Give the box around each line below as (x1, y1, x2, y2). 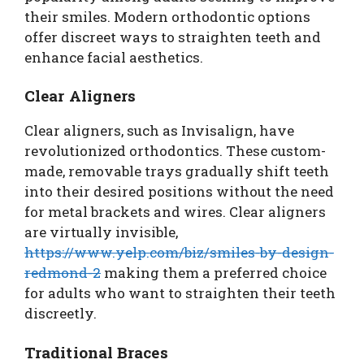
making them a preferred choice (101, 263, 327, 283)
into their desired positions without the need (24, 182, 334, 201)
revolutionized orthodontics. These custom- (24, 141, 326, 161)
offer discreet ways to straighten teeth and (24, 27, 321, 46)
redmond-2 (24, 263, 101, 283)
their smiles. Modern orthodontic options (24, 6, 310, 26)
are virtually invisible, (24, 223, 178, 242)
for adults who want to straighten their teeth (24, 284, 336, 303)
